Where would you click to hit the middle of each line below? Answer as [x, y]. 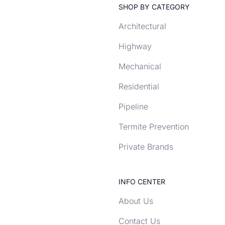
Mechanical [140, 66]
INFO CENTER [142, 182]
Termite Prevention [154, 127]
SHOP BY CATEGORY [154, 7]
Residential [139, 86]
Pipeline [133, 106]
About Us [136, 201]
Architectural [142, 26]
